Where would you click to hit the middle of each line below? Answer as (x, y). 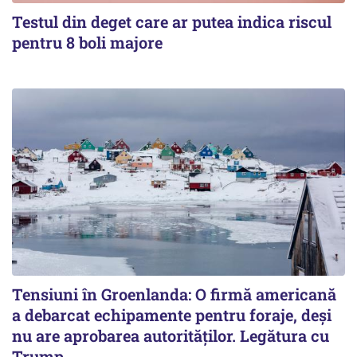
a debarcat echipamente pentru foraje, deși (172, 314)
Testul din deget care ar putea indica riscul (172, 21)
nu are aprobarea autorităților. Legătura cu (171, 335)
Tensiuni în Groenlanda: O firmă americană (174, 294)
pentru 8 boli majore (87, 42)
